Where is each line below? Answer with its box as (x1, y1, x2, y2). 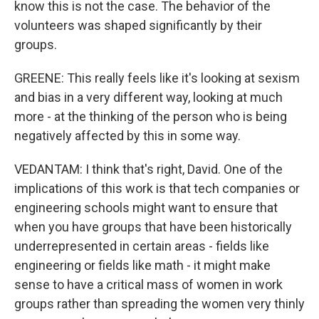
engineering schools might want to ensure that (14, 200, 278, 215)
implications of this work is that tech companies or (14, 181, 300, 196)
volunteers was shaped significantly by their (14, 18, 262, 33)
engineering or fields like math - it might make (14, 258, 271, 273)
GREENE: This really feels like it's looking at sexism (14, 70, 300, 85)
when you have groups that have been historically (14, 219, 292, 234)
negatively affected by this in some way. (14, 128, 241, 143)
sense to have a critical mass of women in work (14, 277, 283, 292)
